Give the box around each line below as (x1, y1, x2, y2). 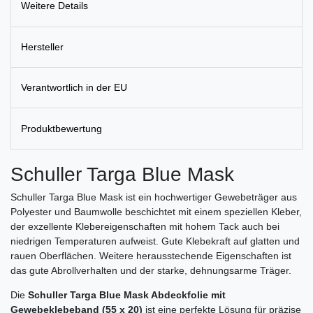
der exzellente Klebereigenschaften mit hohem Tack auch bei (10, 220, 279, 232)
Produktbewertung (21, 122, 102, 134)
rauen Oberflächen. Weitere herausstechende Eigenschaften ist (10, 249, 291, 261)
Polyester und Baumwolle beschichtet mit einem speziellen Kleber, (10, 205, 302, 217)
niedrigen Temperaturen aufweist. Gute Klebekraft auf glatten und (10, 235, 300, 247)
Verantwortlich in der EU (21, 82, 127, 94)
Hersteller (21, 41, 64, 52)
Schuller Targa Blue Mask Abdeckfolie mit (28, 289, 226, 300)
